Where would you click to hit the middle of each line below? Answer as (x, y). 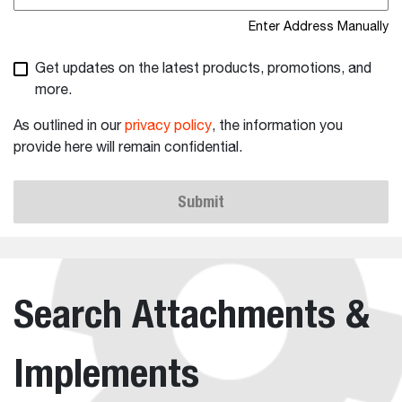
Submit (201, 201)
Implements (106, 372)
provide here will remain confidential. (128, 148)
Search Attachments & (192, 313)
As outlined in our (69, 126)
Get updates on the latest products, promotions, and (203, 69)
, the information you (277, 126)
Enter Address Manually (319, 26)
